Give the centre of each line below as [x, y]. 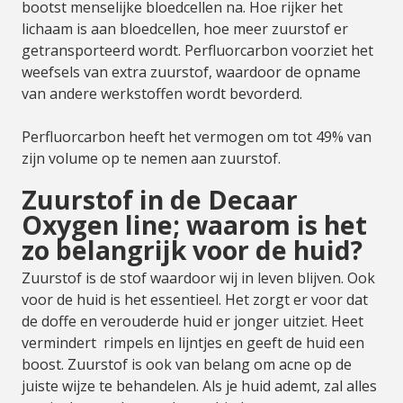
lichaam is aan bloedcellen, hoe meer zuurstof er [185, 29]
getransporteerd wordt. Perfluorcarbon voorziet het [197, 50]
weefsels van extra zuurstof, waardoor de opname [191, 72]
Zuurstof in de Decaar [160, 200]
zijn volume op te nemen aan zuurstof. [151, 158]
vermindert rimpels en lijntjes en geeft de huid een [193, 343]
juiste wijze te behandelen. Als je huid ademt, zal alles [199, 386]
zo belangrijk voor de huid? [192, 250]
